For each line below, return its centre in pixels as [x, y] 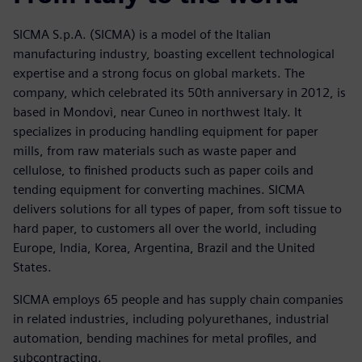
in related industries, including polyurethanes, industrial [171, 318]
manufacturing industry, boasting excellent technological [174, 53]
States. [32, 267]
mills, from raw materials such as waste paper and [155, 150]
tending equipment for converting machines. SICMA [159, 189]
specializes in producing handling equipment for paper [166, 131]
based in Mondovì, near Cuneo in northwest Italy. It [158, 112]
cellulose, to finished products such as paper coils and [163, 170]
